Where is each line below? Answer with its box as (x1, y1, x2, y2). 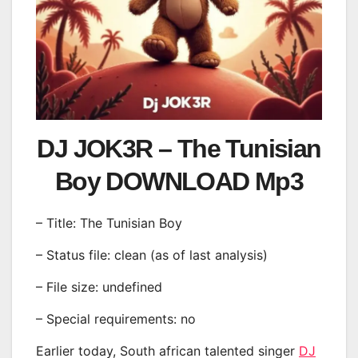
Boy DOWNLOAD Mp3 (54, 167, 304, 197)
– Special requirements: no (36, 310, 196, 327)
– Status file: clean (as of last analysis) (36, 247, 268, 264)
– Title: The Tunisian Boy (36, 215, 182, 232)
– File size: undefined (36, 278, 162, 295)
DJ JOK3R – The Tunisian (37, 134, 321, 164)
